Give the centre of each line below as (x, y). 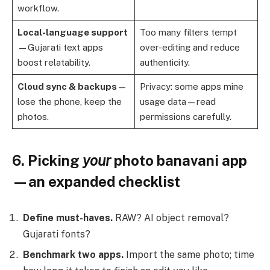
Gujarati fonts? (57, 234)
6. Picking (47, 160)
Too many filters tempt (188, 32)
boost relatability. (54, 62)
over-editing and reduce (190, 47)
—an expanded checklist (96, 181)
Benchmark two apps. (73, 254)
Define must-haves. (68, 218)
